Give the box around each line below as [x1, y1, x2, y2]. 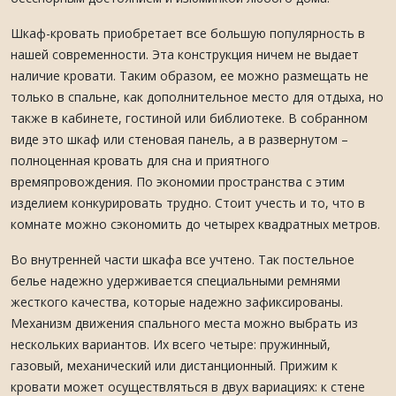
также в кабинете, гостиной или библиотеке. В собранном [11, 110, 368, 126]
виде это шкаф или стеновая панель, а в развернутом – [11, 131, 348, 148]
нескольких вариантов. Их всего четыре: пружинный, [11, 336, 331, 353]
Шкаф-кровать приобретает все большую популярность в [11, 25, 365, 42]
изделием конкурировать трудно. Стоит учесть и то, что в [11, 194, 365, 211]
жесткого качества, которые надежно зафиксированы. [11, 293, 343, 310]
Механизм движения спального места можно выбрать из [11, 315, 358, 331]
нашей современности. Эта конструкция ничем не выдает [11, 46, 359, 63]
